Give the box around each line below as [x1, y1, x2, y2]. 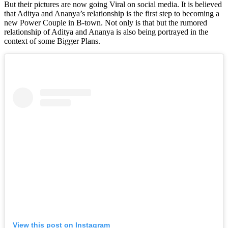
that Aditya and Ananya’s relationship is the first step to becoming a [4, 9, 219, 18]
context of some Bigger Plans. [4, 37, 100, 46]
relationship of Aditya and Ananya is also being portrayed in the [4, 27, 208, 37]
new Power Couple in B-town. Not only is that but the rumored [4, 18, 207, 27]
